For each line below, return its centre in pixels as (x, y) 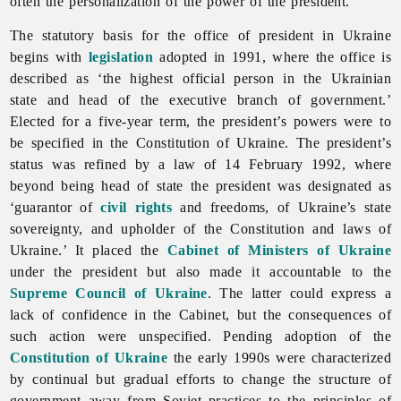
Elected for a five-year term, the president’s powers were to (200, 121)
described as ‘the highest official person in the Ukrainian (200, 78)
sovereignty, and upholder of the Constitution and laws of (200, 228)
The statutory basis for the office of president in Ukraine (200, 35)
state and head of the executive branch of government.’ (200, 99)
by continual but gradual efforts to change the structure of (200, 379)
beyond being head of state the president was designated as (200, 185)
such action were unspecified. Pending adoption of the (200, 336)
